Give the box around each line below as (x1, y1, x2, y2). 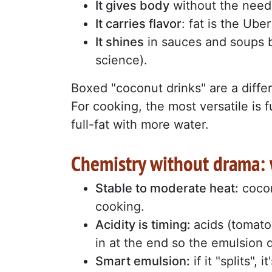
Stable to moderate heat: (95, 180, 239, 195)
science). (95, 52, 148, 67)
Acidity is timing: (95, 217, 194, 232)
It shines (95, 34, 144, 49)
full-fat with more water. (71, 117, 209, 132)
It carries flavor (95, 16, 182, 31)
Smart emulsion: (95, 253, 190, 268)
